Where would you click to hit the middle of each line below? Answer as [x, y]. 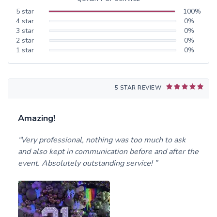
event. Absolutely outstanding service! [86, 163]
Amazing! [37, 118]
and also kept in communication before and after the [108, 151]
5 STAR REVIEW [138, 87]
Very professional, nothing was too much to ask [103, 140]
